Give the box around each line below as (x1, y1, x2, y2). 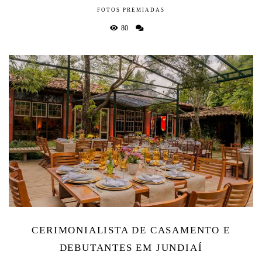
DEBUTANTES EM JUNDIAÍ (59, 242, 203, 253)
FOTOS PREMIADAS (97, 7, 165, 13)
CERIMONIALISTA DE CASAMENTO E (32, 224, 230, 236)
